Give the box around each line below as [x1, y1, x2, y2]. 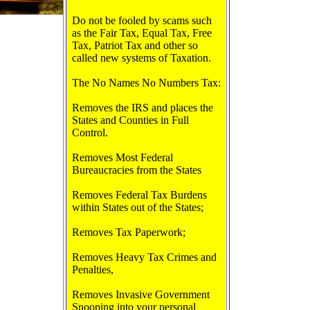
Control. [72, 127, 108, 138]
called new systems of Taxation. [72, 52, 211, 64]
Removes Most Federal [72, 152, 173, 163]
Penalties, [72, 264, 113, 275]
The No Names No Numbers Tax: [72, 77, 221, 89]
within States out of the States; [72, 201, 203, 213]
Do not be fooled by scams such [72, 15, 212, 26]
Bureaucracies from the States [72, 164, 201, 176]
